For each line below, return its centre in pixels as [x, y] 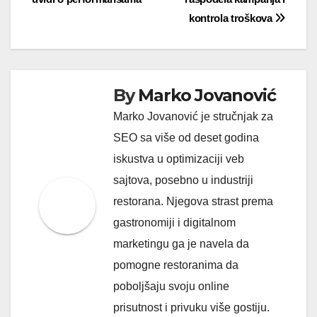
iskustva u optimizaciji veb [179, 158]
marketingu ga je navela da [181, 243]
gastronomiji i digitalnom [174, 222]
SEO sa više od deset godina [186, 137]
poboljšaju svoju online [171, 286]
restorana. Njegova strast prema [193, 201]
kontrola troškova [232, 18]
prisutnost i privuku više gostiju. [191, 307]
